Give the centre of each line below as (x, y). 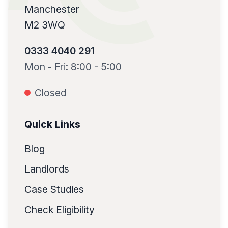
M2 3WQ (45, 25)
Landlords (47, 169)
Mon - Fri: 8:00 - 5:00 (73, 66)
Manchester (52, 9)
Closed (50, 92)
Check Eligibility (60, 209)
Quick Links (52, 124)
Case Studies (54, 189)
